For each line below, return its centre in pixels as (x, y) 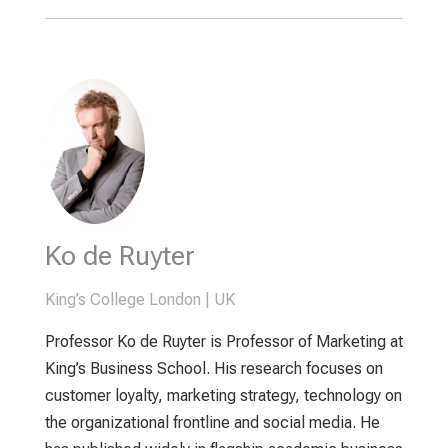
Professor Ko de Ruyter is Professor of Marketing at (223, 341)
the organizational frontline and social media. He (212, 422)
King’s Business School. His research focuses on (213, 368)
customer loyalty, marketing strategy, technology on (223, 395)
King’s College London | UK (139, 299)
